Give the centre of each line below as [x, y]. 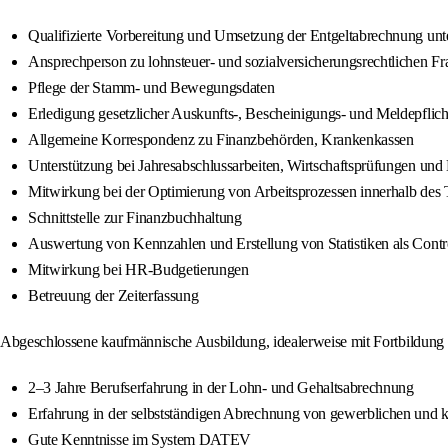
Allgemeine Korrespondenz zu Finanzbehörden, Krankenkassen [221, 140]
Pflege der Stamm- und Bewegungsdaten [151, 88]
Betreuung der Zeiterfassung [113, 296]
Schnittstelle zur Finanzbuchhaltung [135, 218]
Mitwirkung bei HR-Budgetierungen [138, 270]
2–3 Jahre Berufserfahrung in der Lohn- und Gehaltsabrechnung [221, 388]
